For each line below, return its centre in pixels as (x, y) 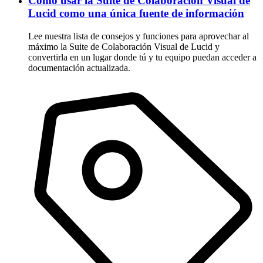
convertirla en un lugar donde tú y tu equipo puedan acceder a (142, 57)
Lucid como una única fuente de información (136, 13)
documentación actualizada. (79, 68)
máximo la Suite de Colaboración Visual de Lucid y (124, 46)
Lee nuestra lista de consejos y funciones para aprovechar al (139, 36)
